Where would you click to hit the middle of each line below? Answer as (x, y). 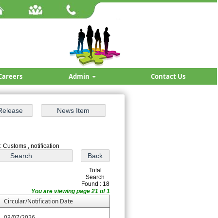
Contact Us (168, 76)
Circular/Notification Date (38, 201)
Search (95, 177)
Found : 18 (95, 184)
